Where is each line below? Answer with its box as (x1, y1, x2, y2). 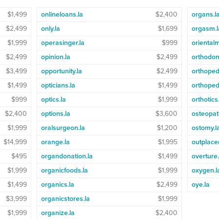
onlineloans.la (41, 10, 83, 19)
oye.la (191, 180, 210, 189)
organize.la (41, 208, 75, 217)
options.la (41, 109, 70, 118)
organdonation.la (41, 152, 93, 160)
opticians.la (41, 81, 75, 89)
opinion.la (41, 52, 70, 61)
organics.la (41, 180, 74, 189)
